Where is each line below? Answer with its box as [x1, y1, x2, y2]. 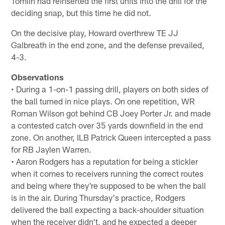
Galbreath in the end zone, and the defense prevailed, [11, 39, 205, 50]
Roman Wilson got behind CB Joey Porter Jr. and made [11, 107, 211, 118]
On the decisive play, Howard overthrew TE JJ [11, 27, 179, 38]
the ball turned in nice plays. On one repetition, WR [11, 95, 195, 106]
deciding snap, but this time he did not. [11, 7, 152, 18]
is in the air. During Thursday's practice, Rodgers [11, 192, 186, 202]
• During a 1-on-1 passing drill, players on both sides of [11, 83, 209, 94]
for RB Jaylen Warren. [11, 144, 92, 154]
